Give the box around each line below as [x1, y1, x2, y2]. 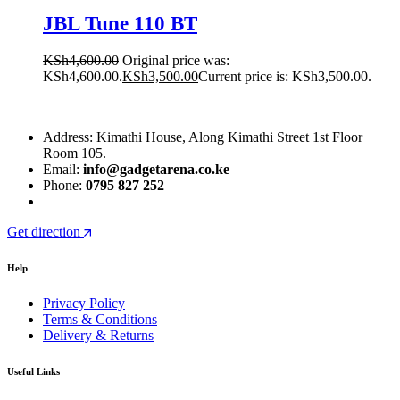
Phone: [43, 178, 86, 194]
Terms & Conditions [43, 312, 157, 328]
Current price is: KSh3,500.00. [198, 69, 371, 85]
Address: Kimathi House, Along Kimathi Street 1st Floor [43, 129, 362, 146]
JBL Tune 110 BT [43, 12, 197, 36]
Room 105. [43, 146, 106, 162]
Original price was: [122, 53, 229, 69]
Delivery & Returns [43, 328, 154, 344]
